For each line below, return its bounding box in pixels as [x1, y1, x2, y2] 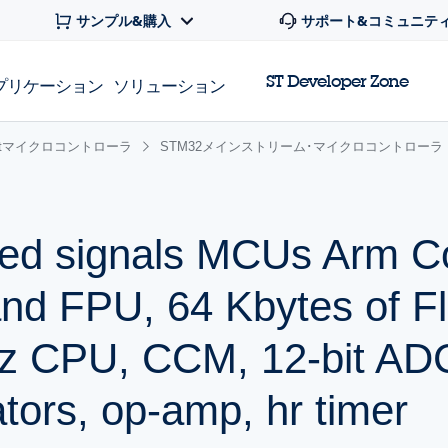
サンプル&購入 [76, 11, 171, 31]
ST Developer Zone [266, 70, 408, 92]
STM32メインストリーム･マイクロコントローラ [160, 139, 443, 154]
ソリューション [113, 74, 225, 96]
